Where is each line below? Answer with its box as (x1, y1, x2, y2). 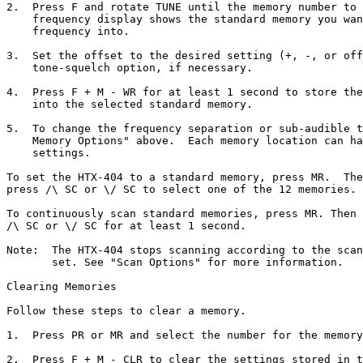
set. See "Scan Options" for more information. (6, 256, 344, 268)
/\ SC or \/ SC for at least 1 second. (6, 220, 246, 232)
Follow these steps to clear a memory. (6, 305, 246, 317)
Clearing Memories (6, 280, 117, 293)
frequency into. (6, 25, 130, 37)
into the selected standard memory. (6, 98, 253, 110)
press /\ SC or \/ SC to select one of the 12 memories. (6, 183, 357, 195)
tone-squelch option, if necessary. (6, 62, 253, 74)
